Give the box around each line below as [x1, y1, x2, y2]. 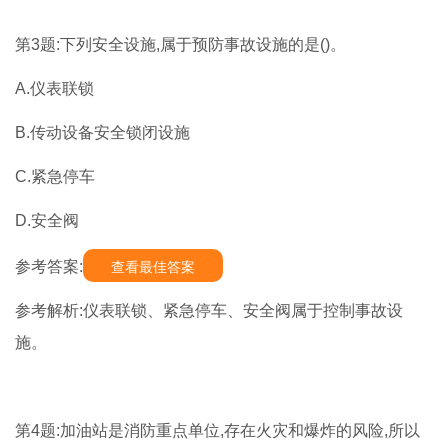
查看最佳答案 [111, 259, 195, 276]
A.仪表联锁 [15, 80, 94, 98]
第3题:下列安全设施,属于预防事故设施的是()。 [15, 36, 346, 54]
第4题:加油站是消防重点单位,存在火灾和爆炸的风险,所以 [15, 422, 420, 440]
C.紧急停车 [15, 168, 95, 186]
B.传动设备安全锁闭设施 [15, 124, 190, 142]
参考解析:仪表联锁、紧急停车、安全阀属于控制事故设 [15, 302, 403, 320]
